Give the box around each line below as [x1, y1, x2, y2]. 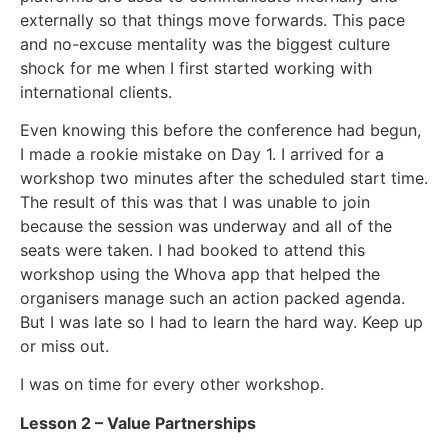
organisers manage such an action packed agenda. [20, 287, 405, 308]
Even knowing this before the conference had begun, [20, 119, 421, 140]
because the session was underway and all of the [20, 215, 392, 236]
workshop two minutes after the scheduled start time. [20, 167, 428, 188]
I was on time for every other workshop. [20, 374, 324, 395]
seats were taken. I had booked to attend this [20, 239, 365, 260]
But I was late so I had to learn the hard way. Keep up [20, 311, 423, 332]
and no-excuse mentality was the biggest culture [20, 33, 390, 54]
